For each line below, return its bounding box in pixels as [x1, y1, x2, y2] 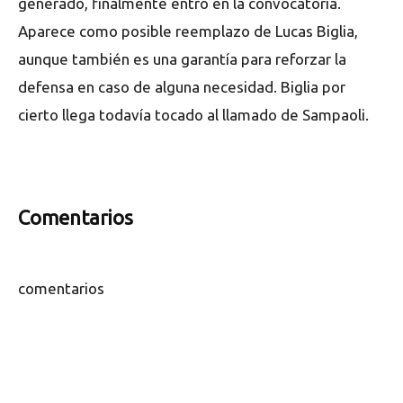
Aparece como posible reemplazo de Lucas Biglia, [18, 22, 358, 40]
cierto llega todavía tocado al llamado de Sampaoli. [18, 105, 369, 123]
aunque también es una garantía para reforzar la [18, 49, 346, 67]
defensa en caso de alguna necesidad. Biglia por [18, 77, 345, 95]
